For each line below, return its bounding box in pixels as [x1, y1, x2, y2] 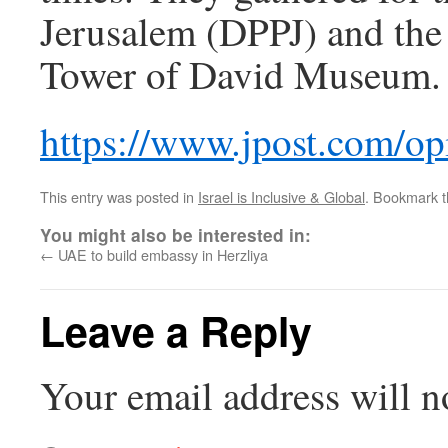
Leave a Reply [40, 301, 312, 360]
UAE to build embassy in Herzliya [54, 244, 268, 265]
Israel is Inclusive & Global [198, 186, 365, 207]
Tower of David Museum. [40, 48, 441, 100]
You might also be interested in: [40, 223, 311, 247]
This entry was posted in [40, 186, 198, 207]
